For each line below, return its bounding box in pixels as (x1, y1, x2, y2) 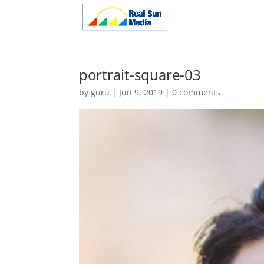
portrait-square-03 (79, 65, 202, 84)
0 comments (172, 87, 221, 98)
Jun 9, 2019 (119, 87, 163, 98)
